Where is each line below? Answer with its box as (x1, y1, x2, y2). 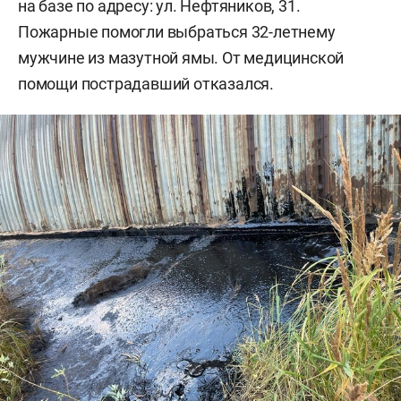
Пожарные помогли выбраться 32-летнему (18, 22, 336, 42)
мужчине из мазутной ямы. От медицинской (18, 48, 345, 68)
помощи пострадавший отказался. (18, 74, 275, 94)
